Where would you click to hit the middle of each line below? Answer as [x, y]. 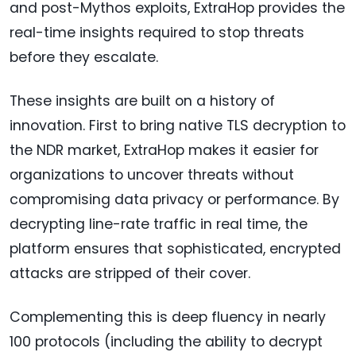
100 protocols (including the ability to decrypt [166, 341]
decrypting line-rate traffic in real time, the [159, 224]
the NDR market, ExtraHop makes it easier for [164, 150]
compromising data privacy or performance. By [174, 199]
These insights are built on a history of [142, 101]
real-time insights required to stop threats [157, 32]
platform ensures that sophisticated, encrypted [175, 248]
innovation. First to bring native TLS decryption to [178, 125]
